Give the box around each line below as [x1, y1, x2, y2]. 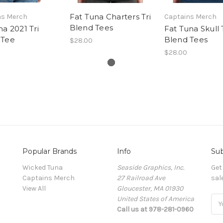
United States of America [116, 194, 194, 203]
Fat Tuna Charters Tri [69, 11, 151, 21]
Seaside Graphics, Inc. [116, 163, 184, 172]
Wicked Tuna [22, 163, 63, 172]
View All [22, 184, 46, 193]
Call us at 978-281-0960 [116, 205, 194, 214]
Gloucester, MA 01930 [116, 184, 183, 193]
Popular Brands [22, 146, 77, 156]
